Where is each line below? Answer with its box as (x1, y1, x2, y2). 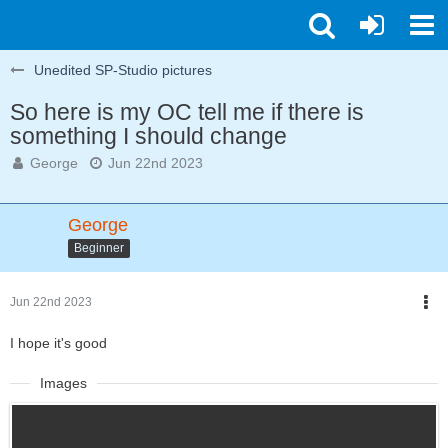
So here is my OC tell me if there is (10, 99, 364, 125)
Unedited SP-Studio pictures (34, 62, 212, 78)
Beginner (74, 240, 124, 255)
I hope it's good (10, 335, 107, 351)
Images (40, 375, 87, 391)
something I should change (10, 123, 287, 149)
